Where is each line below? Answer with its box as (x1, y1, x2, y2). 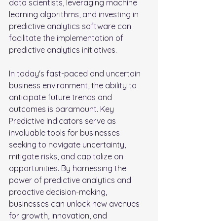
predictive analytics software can (9, 21, 133, 31)
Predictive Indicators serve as (9, 115, 118, 126)
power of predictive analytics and (9, 175, 133, 185)
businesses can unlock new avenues (9, 198, 142, 209)
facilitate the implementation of (9, 33, 125, 43)
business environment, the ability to (9, 80, 139, 90)
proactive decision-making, (9, 186, 109, 197)
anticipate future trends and (9, 92, 114, 102)
